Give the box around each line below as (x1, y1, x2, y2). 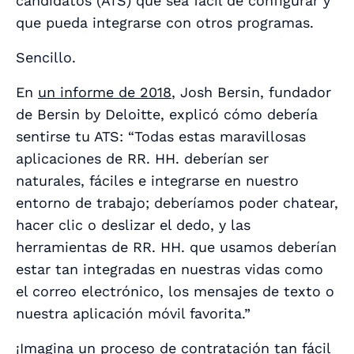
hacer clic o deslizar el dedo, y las (16, 216, 250, 233)
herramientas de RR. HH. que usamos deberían (16, 238, 337, 255)
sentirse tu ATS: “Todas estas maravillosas (16, 127, 306, 145)
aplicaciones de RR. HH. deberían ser (16, 149, 269, 167)
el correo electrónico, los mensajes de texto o (16, 282, 334, 299)
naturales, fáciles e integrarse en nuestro (16, 171, 299, 189)
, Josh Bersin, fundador (171, 83, 331, 100)
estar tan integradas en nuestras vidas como (16, 260, 323, 277)
